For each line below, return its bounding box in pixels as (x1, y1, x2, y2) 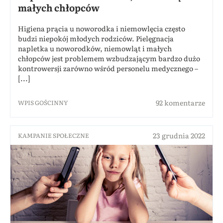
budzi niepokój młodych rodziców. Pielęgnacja (18, 33, 174, 43)
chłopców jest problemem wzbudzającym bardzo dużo (18, 53, 200, 63)
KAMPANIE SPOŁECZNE (18, 130, 89, 140)
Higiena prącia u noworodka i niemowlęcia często (18, 23, 185, 33)
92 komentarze (156, 97, 205, 108)
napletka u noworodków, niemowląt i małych (18, 43, 172, 53)
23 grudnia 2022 (153, 130, 205, 140)
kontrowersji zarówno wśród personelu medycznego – (18, 63, 198, 73)
